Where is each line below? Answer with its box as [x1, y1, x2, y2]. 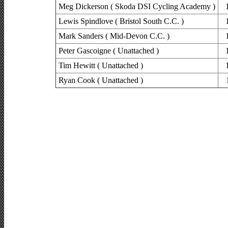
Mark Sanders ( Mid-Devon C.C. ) [58, 32, 169, 41]
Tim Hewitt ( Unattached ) [58, 61, 143, 70]
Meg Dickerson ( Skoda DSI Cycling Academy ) [58, 2, 215, 11]
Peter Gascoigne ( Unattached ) [58, 46, 159, 55]
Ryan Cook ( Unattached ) [58, 76, 143, 85]
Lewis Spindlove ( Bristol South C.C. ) [58, 17, 184, 26]
